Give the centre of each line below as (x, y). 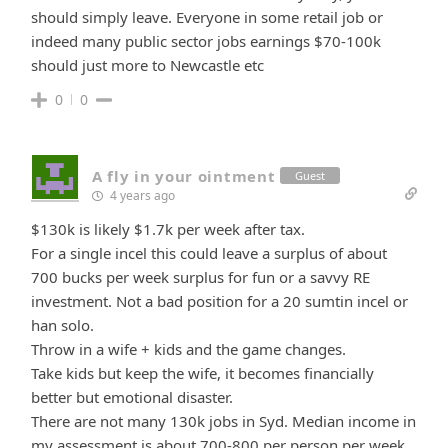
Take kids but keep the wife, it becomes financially (202, 372)
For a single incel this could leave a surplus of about (209, 252)
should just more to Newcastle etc (147, 64)
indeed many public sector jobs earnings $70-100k (206, 40)
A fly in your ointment (184, 175)
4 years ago (141, 195)
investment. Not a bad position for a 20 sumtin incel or (219, 300)
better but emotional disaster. (132, 396)
